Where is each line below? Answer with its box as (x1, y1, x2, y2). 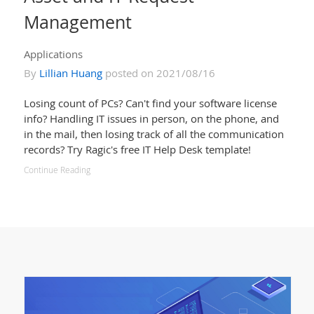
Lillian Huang (39, 65, 102, 80)
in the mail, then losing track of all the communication (23, 126, 284, 141)
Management (23, 9, 132, 34)
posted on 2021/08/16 (102, 65, 215, 80)
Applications (23, 46, 83, 61)
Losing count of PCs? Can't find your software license (23, 95, 277, 110)
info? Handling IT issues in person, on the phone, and (23, 111, 279, 125)
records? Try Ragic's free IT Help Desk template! (23, 142, 251, 156)
